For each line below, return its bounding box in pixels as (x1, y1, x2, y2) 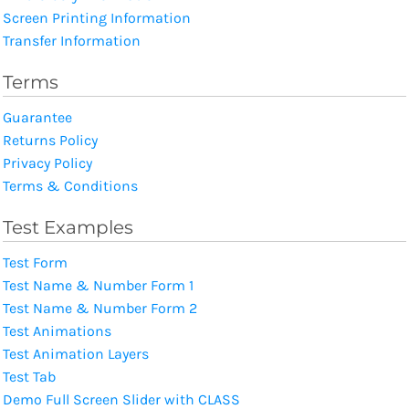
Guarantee (3, 108, 72, 126)
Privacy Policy (3, 153, 92, 172)
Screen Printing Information (3, 8, 191, 26)
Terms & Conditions (3, 176, 138, 194)
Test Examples (3, 215, 133, 238)
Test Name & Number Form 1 (3, 276, 194, 294)
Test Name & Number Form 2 (3, 299, 197, 317)
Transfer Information (3, 31, 141, 49)
